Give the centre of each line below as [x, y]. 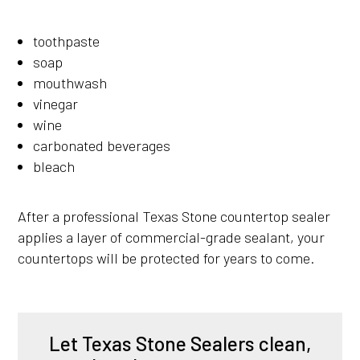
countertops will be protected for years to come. [167, 258]
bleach [53, 166]
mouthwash [70, 82]
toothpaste [66, 41]
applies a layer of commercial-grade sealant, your [172, 237]
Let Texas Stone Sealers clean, [180, 343]
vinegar [55, 103]
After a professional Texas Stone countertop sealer [174, 216]
